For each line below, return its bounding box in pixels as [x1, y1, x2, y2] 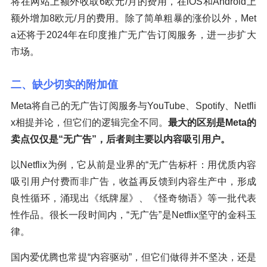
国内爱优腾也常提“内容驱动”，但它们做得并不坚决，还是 [11, 252, 256, 262]
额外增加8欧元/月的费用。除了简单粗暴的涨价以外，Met [11, 13, 256, 23]
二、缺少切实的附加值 [11, 78, 118, 91]
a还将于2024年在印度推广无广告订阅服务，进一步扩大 [11, 29, 256, 40]
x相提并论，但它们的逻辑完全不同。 [11, 117, 168, 128]
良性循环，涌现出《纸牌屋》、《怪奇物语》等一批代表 [11, 193, 256, 203]
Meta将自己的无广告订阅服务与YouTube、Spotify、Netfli [11, 100, 256, 111]
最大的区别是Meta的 [168, 117, 256, 128]
